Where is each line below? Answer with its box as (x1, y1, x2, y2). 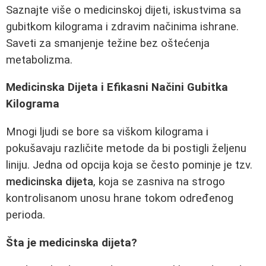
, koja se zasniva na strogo (93, 175, 225, 188)
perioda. (6, 208, 45, 221)
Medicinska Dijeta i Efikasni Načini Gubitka (6, 81, 228, 94)
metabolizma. (6, 53, 72, 66)
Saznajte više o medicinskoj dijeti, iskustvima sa (6, 3, 241, 17)
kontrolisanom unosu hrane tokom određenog (6, 192, 233, 205)
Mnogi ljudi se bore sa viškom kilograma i (6, 125, 208, 138)
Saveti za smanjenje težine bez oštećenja (6, 36, 210, 50)
